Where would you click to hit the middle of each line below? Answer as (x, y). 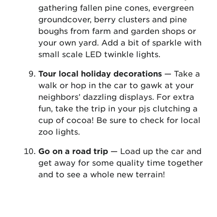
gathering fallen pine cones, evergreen (116, 8)
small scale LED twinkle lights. (99, 54)
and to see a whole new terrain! (102, 174)
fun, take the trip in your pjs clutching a (118, 108)
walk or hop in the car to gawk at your (116, 85)
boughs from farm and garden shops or (117, 31)
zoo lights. (59, 132)
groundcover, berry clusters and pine (113, 19)
